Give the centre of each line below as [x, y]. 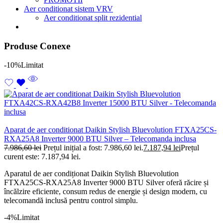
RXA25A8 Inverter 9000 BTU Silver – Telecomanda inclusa [100, 139]
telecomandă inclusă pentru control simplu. [71, 201]
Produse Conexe [37, 46]
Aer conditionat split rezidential [93, 17]
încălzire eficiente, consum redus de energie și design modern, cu [106, 192]
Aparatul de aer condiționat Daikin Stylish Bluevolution [91, 174]
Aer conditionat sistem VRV [68, 8]
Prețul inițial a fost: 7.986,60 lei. [93, 148]
